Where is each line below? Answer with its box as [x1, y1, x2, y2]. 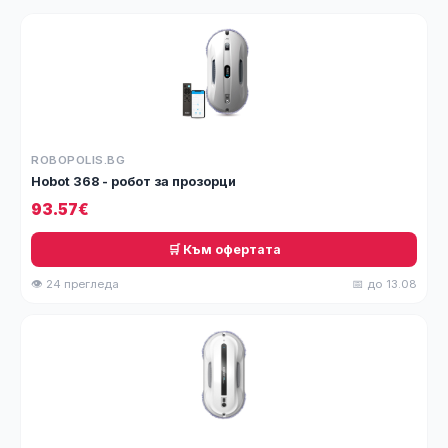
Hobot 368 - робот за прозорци [31, 174, 236, 189]
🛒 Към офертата [167, 242, 281, 257]
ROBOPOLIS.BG [31, 153, 125, 167]
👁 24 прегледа [31, 277, 119, 291]
